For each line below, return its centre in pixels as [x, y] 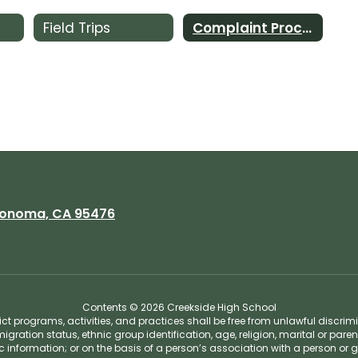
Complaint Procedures [306, 28]
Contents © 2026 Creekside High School [179, 307]
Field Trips [76, 28]
